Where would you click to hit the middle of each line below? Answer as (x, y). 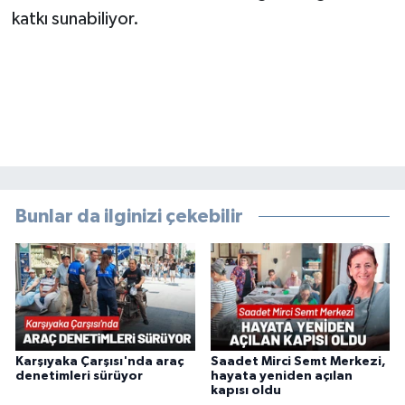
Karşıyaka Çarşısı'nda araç (99, 362)
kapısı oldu (245, 391)
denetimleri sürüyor (79, 377)
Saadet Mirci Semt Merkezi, (298, 362)
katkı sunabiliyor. (75, 19)
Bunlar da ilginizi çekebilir (129, 216)
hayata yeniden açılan (281, 377)
